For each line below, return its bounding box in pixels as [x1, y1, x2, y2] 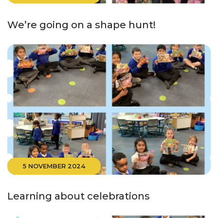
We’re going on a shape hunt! [7, 19, 156, 31]
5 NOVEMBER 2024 [23, 162, 85, 170]
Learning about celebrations [7, 190, 150, 202]
